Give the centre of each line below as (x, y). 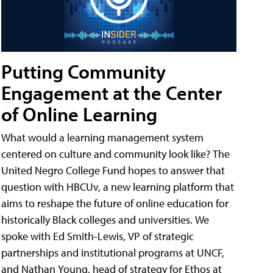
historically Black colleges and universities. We (105, 219)
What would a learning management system (102, 137)
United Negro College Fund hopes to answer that (113, 170)
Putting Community (83, 71)
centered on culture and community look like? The (115, 154)
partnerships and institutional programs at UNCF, (113, 252)
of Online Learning (79, 114)
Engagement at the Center (112, 92)
